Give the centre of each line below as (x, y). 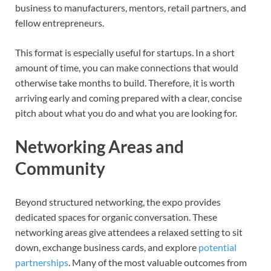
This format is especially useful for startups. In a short (125, 53)
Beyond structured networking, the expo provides (118, 202)
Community (60, 168)
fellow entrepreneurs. (60, 23)
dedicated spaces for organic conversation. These (116, 217)
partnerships (42, 263)
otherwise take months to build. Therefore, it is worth (125, 83)
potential (217, 247)
